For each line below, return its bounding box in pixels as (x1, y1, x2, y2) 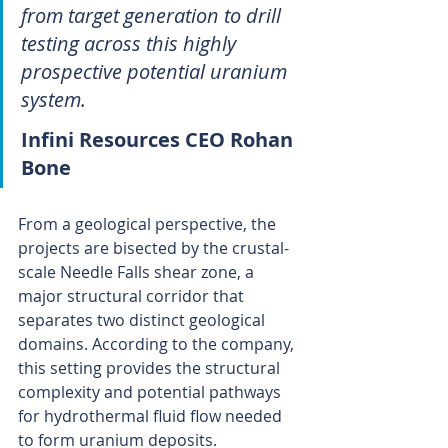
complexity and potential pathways (18, 381, 285, 404)
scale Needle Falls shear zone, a (18, 261, 258, 284)
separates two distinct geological (18, 309, 269, 332)
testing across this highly (21, 30, 241, 58)
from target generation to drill (21, 2, 286, 30)
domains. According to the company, (18, 333, 298, 356)
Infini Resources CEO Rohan (21, 126, 298, 154)
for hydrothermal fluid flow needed (18, 405, 286, 428)
